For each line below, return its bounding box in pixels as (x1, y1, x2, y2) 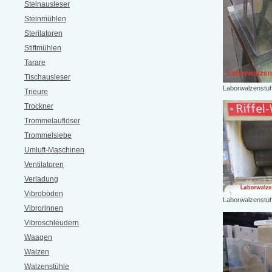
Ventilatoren (24, 160, 64, 169)
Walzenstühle (24, 262, 69, 271)
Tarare (24, 58, 46, 67)
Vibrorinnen (24, 204, 63, 212)
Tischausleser (24, 73, 70, 81)
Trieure (24, 87, 48, 96)
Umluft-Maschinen (24, 146, 84, 154)
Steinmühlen (24, 15, 66, 23)
